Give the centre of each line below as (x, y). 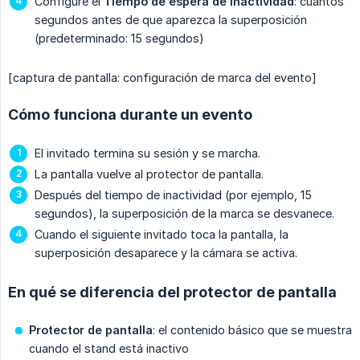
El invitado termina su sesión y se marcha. (147, 153)
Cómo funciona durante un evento (130, 115)
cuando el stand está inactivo (109, 349)
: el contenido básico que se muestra (252, 330)
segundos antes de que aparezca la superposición (171, 20)
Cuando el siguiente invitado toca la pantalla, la (162, 235)
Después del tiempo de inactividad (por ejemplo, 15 (173, 195)
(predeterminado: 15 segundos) (119, 39)
